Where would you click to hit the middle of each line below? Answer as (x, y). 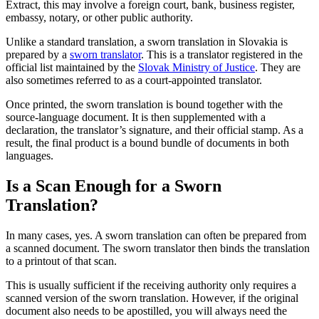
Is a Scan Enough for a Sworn (114, 185)
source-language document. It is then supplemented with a (136, 117)
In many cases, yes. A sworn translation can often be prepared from (156, 235)
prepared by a (38, 55)
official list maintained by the (72, 68)
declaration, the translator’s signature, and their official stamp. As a (155, 130)
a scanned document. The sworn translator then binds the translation (158, 248)
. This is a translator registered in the (222, 55)
